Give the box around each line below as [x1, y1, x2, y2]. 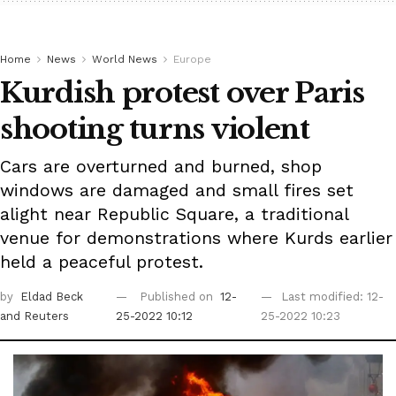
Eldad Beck [20, 290, 83, 304]
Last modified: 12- [280, 290, 384, 304]
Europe [173, 53, 211, 66]
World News [92, 53, 157, 66]
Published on [140, 290, 217, 304]
